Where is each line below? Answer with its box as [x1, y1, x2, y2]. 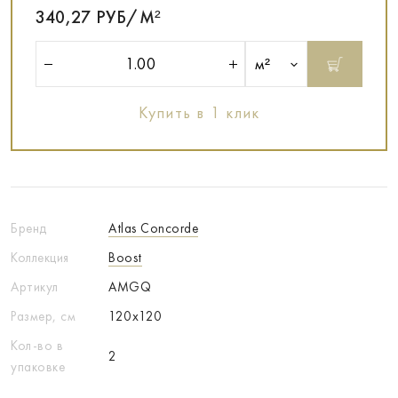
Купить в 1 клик [138, 103, 260, 123]
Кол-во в [11, 338, 63, 354]
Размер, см [11, 308, 76, 324]
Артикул [11, 279, 59, 295]
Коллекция [11, 250, 69, 266]
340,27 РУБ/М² [36, 6, 162, 28]
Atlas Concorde [108, 220, 198, 236]
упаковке [11, 359, 65, 375]
